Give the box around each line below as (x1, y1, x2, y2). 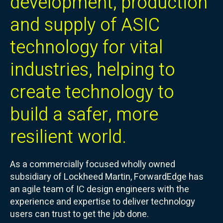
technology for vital (10, 34, 163, 61)
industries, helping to (10, 57, 175, 83)
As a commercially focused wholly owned (10, 158, 175, 171)
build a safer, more (10, 102, 158, 128)
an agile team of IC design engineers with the (10, 183, 189, 196)
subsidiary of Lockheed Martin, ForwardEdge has (10, 170, 204, 184)
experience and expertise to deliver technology (10, 195, 195, 209)
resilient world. (10, 124, 126, 150)
